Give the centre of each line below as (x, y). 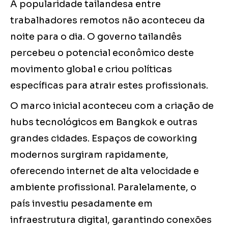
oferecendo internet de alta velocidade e (105, 171)
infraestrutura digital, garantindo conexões (111, 220)
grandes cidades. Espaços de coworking (104, 139)
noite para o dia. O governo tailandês (96, 37)
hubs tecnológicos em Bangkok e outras (104, 122)
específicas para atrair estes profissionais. (109, 86)
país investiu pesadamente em (81, 204)
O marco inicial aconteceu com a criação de (112, 106)
